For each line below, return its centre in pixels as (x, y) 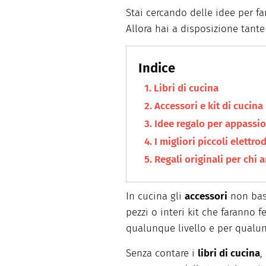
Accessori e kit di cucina (209, 106)
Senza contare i (162, 254)
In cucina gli (155, 197)
